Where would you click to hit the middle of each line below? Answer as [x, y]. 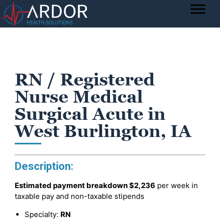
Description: [44, 166]
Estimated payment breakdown [72, 185]
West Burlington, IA [103, 131]
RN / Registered [85, 80]
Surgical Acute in [90, 114]
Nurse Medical [79, 97]
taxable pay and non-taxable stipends [80, 196]
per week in [177, 185]
